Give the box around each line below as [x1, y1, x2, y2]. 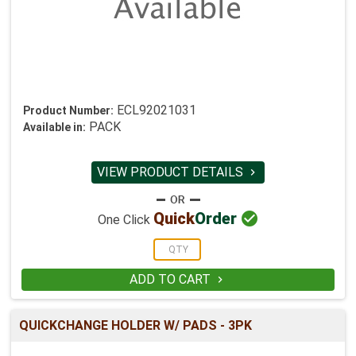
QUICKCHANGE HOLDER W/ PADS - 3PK [19, 318, 252, 333]
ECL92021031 [117, 103, 196, 118]
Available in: [23, 121, 86, 133]
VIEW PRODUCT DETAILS [97, 164, 246, 180]
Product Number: [23, 104, 114, 117]
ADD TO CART [129, 272, 214, 287]
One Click [97, 212, 153, 228]
